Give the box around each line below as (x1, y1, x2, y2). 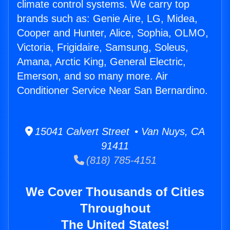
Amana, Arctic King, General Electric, (17, 56, 186, 68)
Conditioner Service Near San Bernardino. (17, 85, 208, 97)
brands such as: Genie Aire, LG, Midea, (17, 13, 198, 25)
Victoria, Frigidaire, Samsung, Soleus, (17, 42, 188, 53)
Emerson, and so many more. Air (17, 70, 168, 82)
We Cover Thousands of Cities (26, 185, 204, 199)
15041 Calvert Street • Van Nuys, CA (33, 126, 205, 138)
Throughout (80, 201, 150, 216)
